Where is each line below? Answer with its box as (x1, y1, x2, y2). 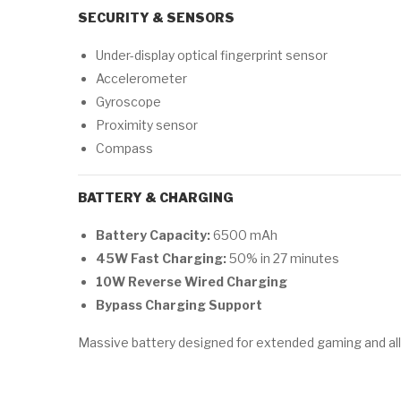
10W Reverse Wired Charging (96, 274, 287, 289)
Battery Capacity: (96, 227, 210, 243)
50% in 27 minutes (226, 251, 339, 266)
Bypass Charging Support (96, 297, 262, 312)
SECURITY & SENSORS (78, 10, 235, 25)
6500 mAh (210, 227, 277, 243)
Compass (96, 141, 153, 156)
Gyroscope (96, 94, 161, 109)
